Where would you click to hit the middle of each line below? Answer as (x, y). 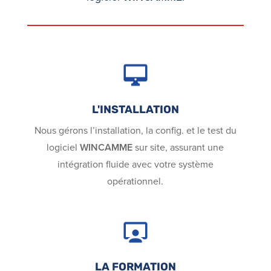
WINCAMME (106, 147)
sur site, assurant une (178, 147)
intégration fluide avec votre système (135, 164)
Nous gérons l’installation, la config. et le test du (135, 130)
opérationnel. (135, 181)
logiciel (64, 147)
